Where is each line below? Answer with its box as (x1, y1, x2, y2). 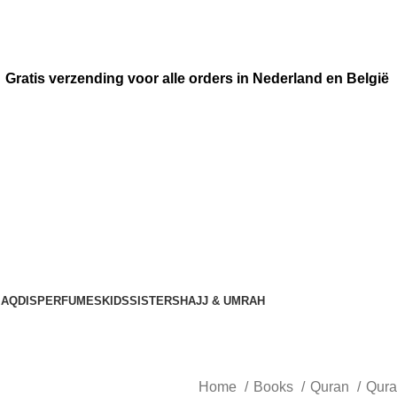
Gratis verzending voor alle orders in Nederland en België (4, 70, 393, 86)
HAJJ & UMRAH (180, 294, 265, 308)
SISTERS (129, 294, 180, 308)
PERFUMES (37, 294, 102, 308)
